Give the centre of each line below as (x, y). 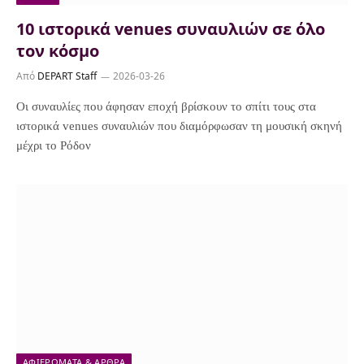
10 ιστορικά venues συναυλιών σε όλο (171, 29)
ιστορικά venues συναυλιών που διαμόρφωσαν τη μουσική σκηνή (179, 126)
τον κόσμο (58, 51)
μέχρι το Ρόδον (54, 145)
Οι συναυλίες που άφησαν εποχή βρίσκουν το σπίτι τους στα (166, 106)
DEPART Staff (67, 76)
